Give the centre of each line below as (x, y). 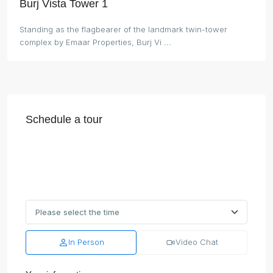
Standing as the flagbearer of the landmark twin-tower (123, 29)
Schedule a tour (64, 119)
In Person (86, 242)
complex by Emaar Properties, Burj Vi (92, 42)
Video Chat (197, 242)
